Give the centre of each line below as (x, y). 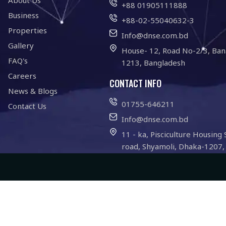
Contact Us (27, 106)
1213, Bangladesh (153, 63)
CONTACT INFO (136, 83)
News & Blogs (33, 91)
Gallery (21, 45)
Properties (27, 30)
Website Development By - (153, 216)
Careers (22, 76)
